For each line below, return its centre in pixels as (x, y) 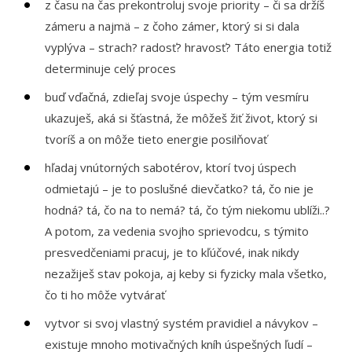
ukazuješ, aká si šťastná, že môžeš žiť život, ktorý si (181, 118)
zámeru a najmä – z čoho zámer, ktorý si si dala (172, 26)
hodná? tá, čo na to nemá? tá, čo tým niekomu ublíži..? (188, 210)
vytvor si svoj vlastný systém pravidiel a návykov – (182, 323)
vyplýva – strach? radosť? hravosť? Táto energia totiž (189, 47)
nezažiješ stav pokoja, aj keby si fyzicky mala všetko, (186, 273)
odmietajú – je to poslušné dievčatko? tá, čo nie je (180, 189)
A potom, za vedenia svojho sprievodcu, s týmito (177, 231)
